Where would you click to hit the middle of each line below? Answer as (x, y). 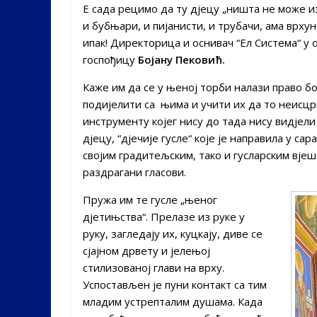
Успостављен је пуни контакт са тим (175, 284)
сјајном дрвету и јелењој (146, 250)
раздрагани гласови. (134, 172)
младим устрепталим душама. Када (173, 301)
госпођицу (110, 59)
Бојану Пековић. (181, 59)
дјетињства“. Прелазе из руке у (164, 216)
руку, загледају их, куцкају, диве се (173, 233)
